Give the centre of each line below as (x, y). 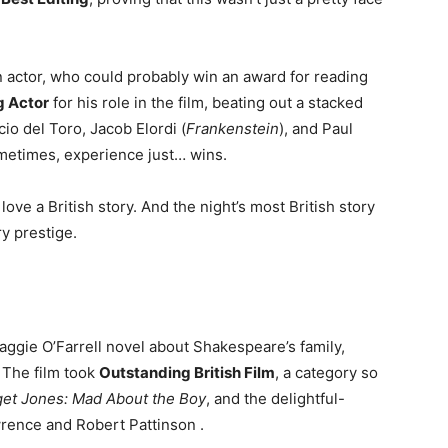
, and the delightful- (275, 399)
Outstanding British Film (187, 373)
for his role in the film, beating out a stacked (206, 103)
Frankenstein (232, 129)
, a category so (326, 373)
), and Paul (316, 129)
